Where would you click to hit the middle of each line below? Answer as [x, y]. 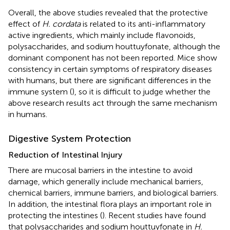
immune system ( [40, 91]
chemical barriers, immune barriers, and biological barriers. [113, 193]
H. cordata [61, 24]
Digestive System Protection [70, 138]
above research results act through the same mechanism [113, 103]
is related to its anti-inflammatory [143, 24]
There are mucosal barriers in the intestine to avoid [100, 170]
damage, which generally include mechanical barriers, [106, 181]
